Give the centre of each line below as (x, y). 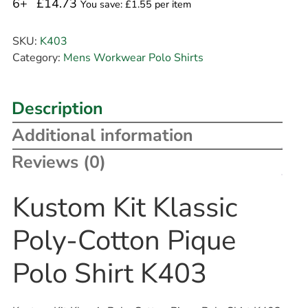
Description (57, 109)
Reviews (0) (58, 163)
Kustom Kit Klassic (125, 208)
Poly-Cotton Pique (124, 241)
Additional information (102, 136)
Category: (37, 57)
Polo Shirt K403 (109, 274)
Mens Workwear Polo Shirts (133, 57)
